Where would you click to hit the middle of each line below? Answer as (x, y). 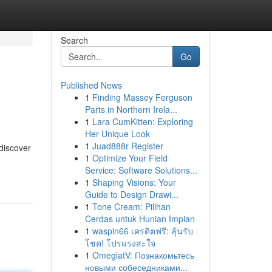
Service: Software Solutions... (141, 170)
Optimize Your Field (130, 158)
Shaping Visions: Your (134, 182)
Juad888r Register (127, 146)
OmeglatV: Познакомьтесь (143, 255)
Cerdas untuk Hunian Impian (140, 219)
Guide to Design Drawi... (131, 194)
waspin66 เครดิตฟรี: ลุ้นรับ (142, 231)
